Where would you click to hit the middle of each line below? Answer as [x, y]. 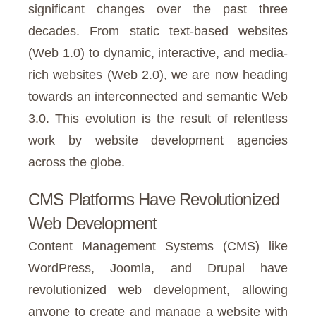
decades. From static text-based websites [158, 31]
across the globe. [78, 163]
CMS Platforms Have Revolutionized [154, 200]
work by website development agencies [158, 141]
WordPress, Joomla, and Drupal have [158, 268]
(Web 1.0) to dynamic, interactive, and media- [158, 53]
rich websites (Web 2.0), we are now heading [158, 75]
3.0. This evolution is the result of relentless [158, 119]
